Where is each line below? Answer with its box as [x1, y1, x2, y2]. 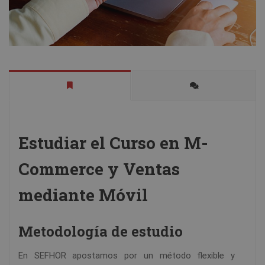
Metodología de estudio [18, 222, 183, 241]
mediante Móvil [18, 184, 148, 206]
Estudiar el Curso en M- [18, 132, 208, 154]
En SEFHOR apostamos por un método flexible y [18, 250, 235, 261]
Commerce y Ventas [18, 158, 180, 180]
